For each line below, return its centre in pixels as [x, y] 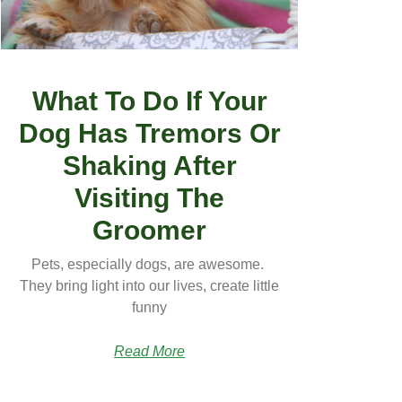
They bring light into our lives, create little [150, 286]
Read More [150, 352]
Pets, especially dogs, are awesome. [150, 265]
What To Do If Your [149, 101]
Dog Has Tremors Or [149, 134]
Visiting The [150, 198]
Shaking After [149, 166]
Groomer [150, 231]
